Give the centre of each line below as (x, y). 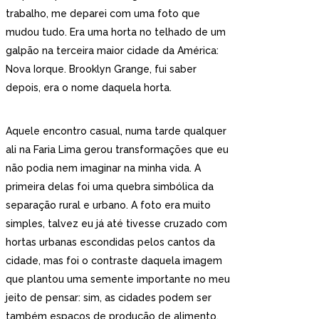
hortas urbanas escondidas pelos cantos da (110, 242)
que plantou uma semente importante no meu (118, 279)
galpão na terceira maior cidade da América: (112, 51)
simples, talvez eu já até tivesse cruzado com (116, 224)
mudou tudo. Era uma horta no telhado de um (116, 32)
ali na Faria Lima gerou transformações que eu (117, 150)
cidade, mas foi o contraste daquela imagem (114, 261)
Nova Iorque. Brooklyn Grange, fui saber (101, 69)
